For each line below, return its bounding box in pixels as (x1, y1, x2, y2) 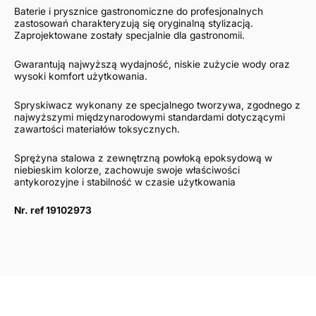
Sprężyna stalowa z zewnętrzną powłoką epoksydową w (14, 152, 272, 164)
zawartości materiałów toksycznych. (14, 123, 180, 135)
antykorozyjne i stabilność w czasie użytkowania (14, 176, 236, 188)
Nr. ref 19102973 (14, 205, 92, 217)
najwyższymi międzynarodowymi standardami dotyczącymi (14, 111, 285, 123)
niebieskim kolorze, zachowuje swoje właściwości (14, 164, 240, 176)
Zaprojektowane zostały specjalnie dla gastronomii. (14, 29, 245, 41)
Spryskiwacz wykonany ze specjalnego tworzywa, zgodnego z (14, 99, 300, 111)
